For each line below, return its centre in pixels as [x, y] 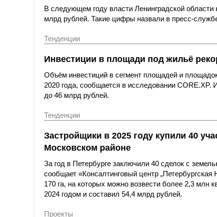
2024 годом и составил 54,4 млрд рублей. [113, 194]
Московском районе [87, 148]
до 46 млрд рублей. [77, 95]
